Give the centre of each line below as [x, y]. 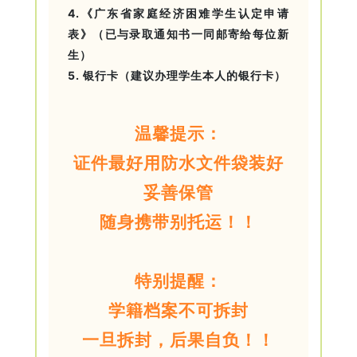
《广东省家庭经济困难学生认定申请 [184, 13]
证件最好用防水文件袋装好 [178, 163]
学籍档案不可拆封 [178, 310]
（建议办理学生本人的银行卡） [203, 75]
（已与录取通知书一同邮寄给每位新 [191, 33]
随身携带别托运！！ [178, 222]
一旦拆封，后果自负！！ [178, 339]
